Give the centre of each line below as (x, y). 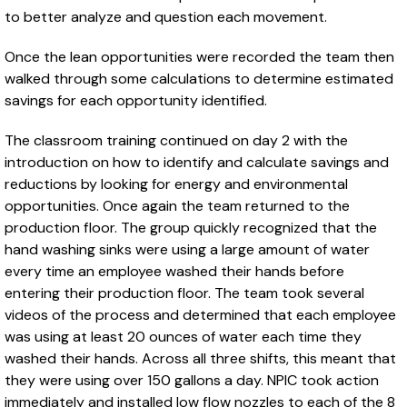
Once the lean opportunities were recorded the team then (199, 56)
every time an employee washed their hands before (174, 271)
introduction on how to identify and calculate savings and (197, 162)
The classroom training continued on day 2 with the (176, 140)
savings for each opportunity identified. (136, 100)
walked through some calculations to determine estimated (199, 78)
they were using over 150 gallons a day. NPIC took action (192, 380)
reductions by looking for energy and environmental (176, 184)
